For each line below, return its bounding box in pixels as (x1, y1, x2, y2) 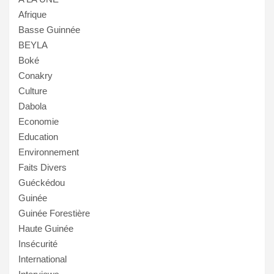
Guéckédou (18, 177, 65, 188)
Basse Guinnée (18, 24, 80, 35)
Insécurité (18, 239, 57, 250)
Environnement (18, 147, 79, 158)
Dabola (18, 101, 46, 112)
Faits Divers (18, 162, 67, 173)
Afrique (18, 9, 46, 20)
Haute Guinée (18, 223, 73, 234)
